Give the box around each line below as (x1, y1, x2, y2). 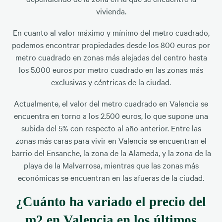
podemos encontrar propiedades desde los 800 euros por (12, 39, 210, 51)
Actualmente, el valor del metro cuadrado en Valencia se (14, 98, 208, 109)
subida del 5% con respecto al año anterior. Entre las (21, 122, 201, 134)
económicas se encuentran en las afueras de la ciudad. (18, 172, 204, 183)
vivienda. (96, 5, 126, 17)
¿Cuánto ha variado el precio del (16, 194, 206, 210)
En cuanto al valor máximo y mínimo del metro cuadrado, (12, 27, 210, 38)
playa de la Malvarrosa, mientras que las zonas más (23, 160, 199, 171)
